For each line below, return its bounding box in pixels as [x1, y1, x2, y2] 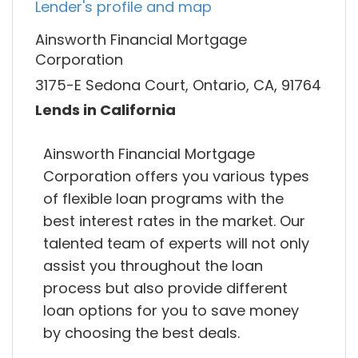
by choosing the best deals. [43, 322, 240, 343]
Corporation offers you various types [43, 165, 309, 186]
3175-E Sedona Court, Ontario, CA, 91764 [35, 74, 321, 95]
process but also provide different [43, 277, 288, 298]
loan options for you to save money [43, 300, 299, 320]
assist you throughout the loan [43, 255, 263, 276]
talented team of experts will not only [43, 233, 309, 253]
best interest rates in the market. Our [43, 210, 305, 231]
